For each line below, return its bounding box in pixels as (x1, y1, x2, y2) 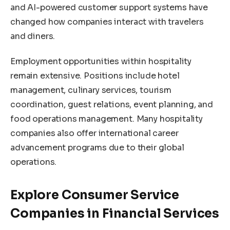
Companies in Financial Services (10, 206, 220, 222)
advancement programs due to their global (10, 142, 184, 154)
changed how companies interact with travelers (10, 16, 204, 27)
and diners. (10, 30, 55, 42)
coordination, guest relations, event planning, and (10, 99, 213, 110)
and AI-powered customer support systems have (10, 2, 208, 13)
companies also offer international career (10, 128, 179, 139)
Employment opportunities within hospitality (10, 56, 192, 67)
